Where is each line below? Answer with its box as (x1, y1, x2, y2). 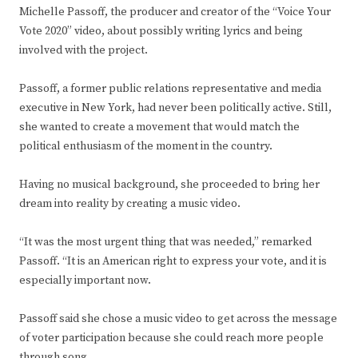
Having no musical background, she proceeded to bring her (19, 177, 320, 193)
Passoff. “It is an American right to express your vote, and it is (19, 254, 327, 269)
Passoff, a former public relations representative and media (19, 82, 321, 97)
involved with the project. (19, 43, 148, 58)
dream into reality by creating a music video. (19, 197, 241, 212)
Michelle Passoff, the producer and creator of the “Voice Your (19, 5, 331, 20)
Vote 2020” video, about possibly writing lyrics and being (19, 24, 303, 39)
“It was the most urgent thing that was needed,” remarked (19, 235, 312, 250)
